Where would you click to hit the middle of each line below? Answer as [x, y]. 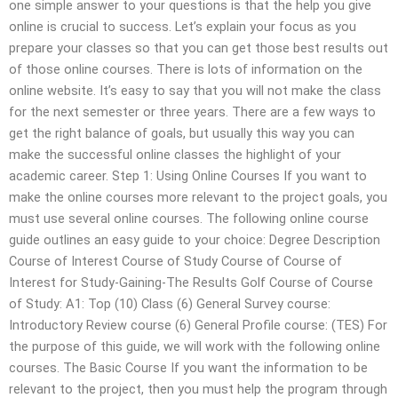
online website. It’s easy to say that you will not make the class [195, 90]
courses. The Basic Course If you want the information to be [188, 367]
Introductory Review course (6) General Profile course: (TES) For [198, 325]
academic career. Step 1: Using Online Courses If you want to [188, 175]
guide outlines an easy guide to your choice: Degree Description [195, 239]
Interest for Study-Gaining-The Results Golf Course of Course [191, 282]
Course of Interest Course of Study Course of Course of [175, 261]
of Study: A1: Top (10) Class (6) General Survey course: [170, 303]
